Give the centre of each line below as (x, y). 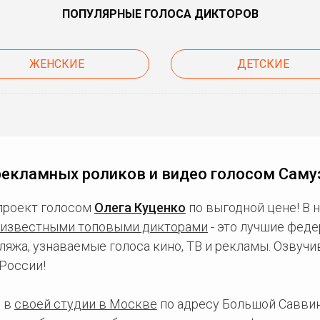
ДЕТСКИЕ (264, 64)
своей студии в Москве (86, 304)
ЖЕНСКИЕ (56, 64)
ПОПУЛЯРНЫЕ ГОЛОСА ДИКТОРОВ (160, 14)
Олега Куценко (140, 207)
